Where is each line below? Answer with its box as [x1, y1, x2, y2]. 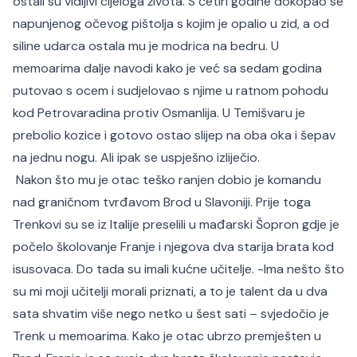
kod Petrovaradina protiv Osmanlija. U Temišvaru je [13, 104, 305, 121]
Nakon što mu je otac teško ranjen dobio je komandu [13, 171, 321, 188]
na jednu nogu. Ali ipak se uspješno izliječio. [13, 149, 263, 166]
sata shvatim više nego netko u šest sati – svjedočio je [13, 305, 329, 322]
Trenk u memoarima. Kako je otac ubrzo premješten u [13, 328, 321, 344]
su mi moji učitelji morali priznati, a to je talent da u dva [13, 283, 328, 300]
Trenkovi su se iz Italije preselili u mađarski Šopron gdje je [13, 216, 339, 233]
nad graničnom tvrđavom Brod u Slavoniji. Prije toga [13, 194, 311, 210]
